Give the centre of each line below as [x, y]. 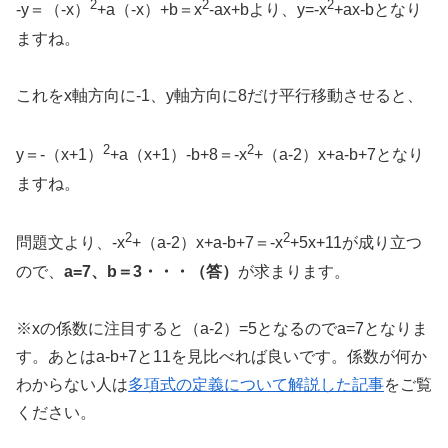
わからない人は [72, 384]
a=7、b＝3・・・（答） [151, 271]
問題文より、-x [70, 243]
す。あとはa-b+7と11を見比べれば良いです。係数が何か [221, 356]
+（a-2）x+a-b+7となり [339, 155]
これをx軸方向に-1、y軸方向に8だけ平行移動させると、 [219, 95]
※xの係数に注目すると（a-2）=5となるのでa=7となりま [222, 328]
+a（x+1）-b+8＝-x [178, 155]
